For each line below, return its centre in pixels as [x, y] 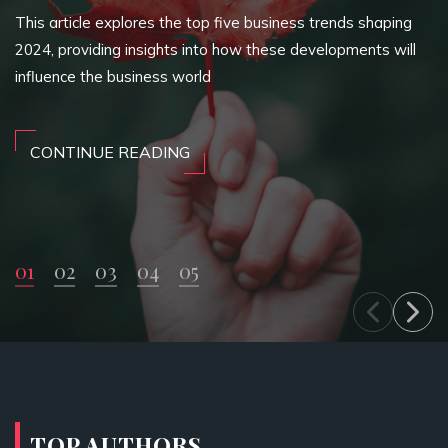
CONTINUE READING [110, 152]
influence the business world [113, 76]
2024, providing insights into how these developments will [215, 49]
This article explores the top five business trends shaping [213, 22]
